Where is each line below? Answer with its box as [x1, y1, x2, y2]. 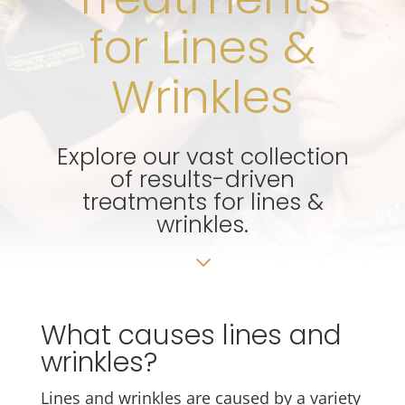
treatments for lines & [81, 186, 324, 218]
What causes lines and [40, 316, 342, 354]
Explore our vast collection [56, 141, 349, 173]
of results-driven [110, 164, 295, 195]
